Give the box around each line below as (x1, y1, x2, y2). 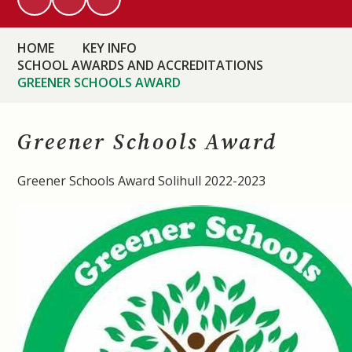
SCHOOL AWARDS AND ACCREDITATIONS (17, 57, 264, 74)
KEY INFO (82, 39, 137, 57)
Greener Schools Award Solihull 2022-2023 (17, 172, 266, 189)
